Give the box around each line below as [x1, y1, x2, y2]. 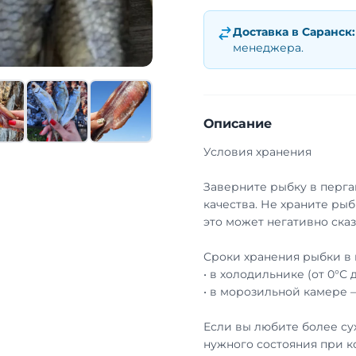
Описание [203, 116, 272, 131]
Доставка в [233, 25, 302, 39]
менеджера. [233, 41, 304, 55]
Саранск [302, 25, 352, 39]
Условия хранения [203, 145, 311, 159]
